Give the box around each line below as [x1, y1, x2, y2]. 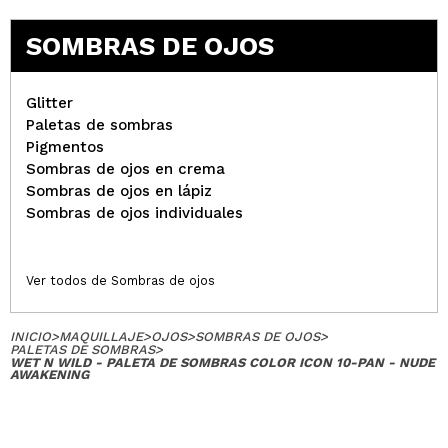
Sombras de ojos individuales [26, 204, 243, 222]
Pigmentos [26, 138, 104, 156]
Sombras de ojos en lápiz [26, 182, 212, 200]
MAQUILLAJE [59, 329, 143, 344]
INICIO [10, 329, 51, 344]
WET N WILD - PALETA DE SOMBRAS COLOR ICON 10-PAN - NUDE [10, 355, 435, 370]
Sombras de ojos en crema [26, 160, 225, 178]
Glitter [26, 94, 73, 112]
